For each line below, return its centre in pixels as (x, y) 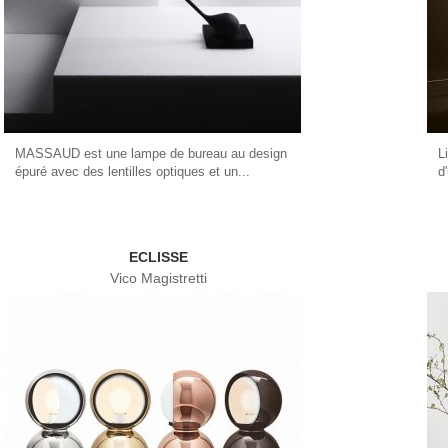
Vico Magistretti (158, 278)
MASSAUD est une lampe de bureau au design (150, 153)
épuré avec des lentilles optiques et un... (132, 171)
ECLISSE (158, 257)
